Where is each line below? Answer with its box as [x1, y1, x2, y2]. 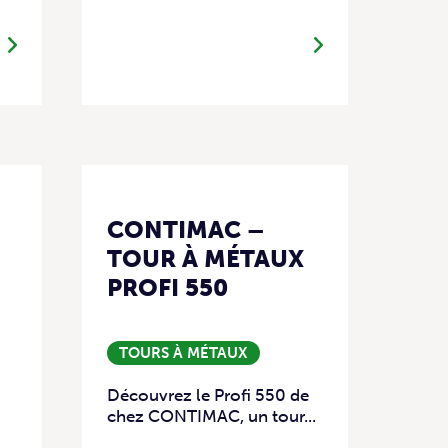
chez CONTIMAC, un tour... [107, 405, 316, 427]
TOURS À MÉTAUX [119, 343, 248, 362]
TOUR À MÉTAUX [107, 243, 304, 273]
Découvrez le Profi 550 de [107, 384, 309, 406]
